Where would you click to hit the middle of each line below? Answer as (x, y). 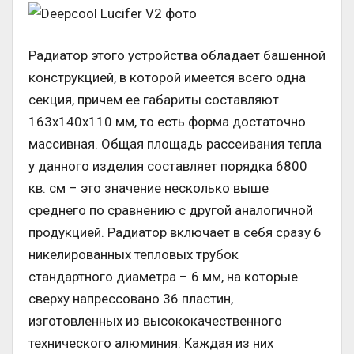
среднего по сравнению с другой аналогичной (171, 211)
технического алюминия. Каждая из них (151, 343)
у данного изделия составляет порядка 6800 (168, 166)
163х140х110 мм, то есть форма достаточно (167, 122)
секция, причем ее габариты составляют (154, 100)
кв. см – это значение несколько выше (149, 188)
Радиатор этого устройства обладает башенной (177, 56)
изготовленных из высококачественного (155, 321)
